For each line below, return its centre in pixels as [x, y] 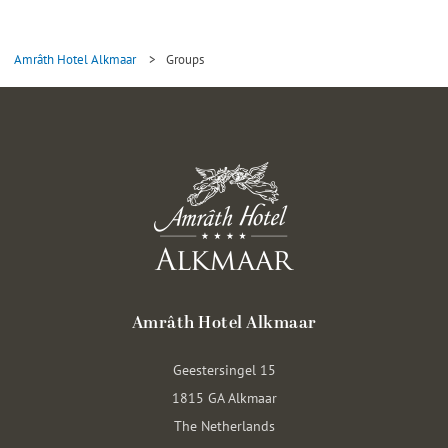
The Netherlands [224, 425]
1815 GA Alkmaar [224, 397]
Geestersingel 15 [224, 369]
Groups [184, 58]
